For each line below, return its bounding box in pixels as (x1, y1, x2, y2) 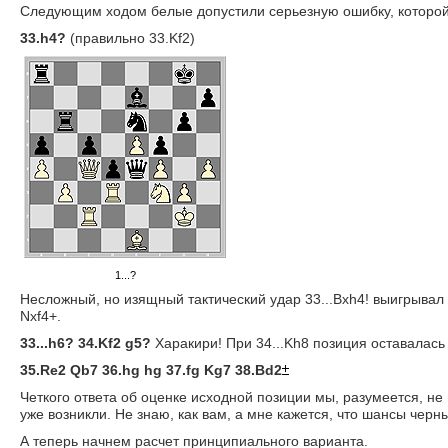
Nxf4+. (20, 308, 61, 324)
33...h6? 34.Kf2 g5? (20, 335, 151, 351)
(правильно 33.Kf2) (66, 30, 195, 46)
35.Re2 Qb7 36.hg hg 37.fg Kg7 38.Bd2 (20, 362, 282, 378)
